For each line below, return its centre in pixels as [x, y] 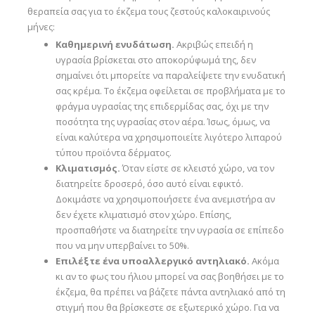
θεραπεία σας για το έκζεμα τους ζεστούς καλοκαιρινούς [148, 11]
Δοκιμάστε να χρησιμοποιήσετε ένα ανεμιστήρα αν [165, 199]
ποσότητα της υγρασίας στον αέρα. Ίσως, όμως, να [162, 122]
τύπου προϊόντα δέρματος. [113, 153]
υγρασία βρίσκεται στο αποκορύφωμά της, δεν [155, 60]
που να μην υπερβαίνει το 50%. [122, 245]
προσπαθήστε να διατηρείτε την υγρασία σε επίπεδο [169, 230]
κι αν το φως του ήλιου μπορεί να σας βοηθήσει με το [169, 276]
